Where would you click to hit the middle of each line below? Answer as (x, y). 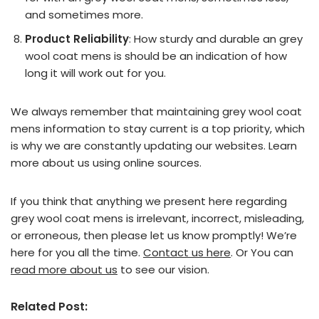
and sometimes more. (84, 15)
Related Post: (49, 307)
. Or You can (262, 252)
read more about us (64, 270)
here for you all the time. (77, 252)
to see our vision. (163, 270)
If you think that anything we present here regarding (149, 201)
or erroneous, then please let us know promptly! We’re (154, 235)
